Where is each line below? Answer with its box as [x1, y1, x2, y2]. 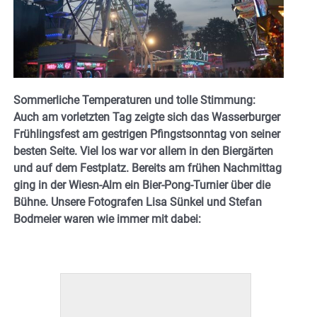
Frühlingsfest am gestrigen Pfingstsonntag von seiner [13, 127, 280, 142]
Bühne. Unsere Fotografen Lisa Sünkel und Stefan [13, 195, 262, 209]
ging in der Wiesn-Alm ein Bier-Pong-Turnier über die [13, 178, 270, 192]
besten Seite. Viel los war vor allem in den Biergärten [13, 144, 273, 158]
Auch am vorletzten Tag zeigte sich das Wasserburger [13, 110, 280, 125]
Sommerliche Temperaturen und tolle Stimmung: [13, 93, 255, 108]
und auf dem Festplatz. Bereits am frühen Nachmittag [13, 161, 282, 175]
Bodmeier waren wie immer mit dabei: [13, 212, 201, 226]
